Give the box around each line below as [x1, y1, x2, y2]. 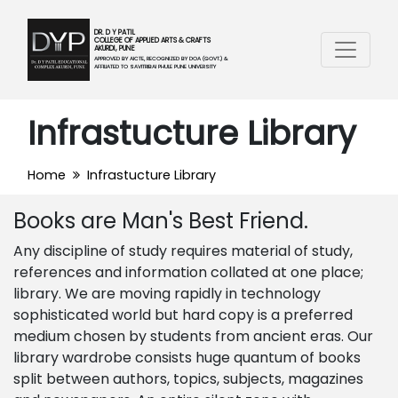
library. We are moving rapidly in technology [13, 283, 321, 304]
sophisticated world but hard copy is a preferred [13, 305, 353, 325]
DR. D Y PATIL [94, 28, 135, 37]
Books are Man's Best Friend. [13, 206, 308, 235]
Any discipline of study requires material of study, [13, 241, 353, 261]
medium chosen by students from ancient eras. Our [13, 326, 373, 346]
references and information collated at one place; [13, 262, 363, 283]
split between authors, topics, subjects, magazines [13, 369, 363, 389]
